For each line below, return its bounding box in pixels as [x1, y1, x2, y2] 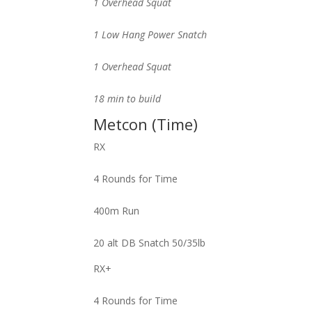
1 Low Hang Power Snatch [93, 28, 208, 41]
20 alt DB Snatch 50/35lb [93, 236, 206, 249]
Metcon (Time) [93, 114, 198, 134]
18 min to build [93, 92, 162, 105]
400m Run [93, 204, 140, 217]
